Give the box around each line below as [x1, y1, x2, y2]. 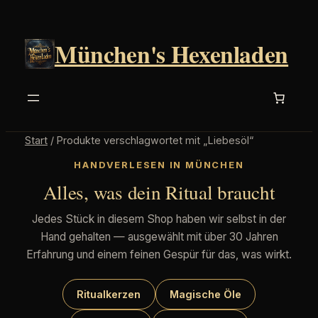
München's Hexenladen [54, 36, 289, 72]
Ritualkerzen [77, 288, 141, 301]
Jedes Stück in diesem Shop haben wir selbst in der [32, 212, 286, 226]
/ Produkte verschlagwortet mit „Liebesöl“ [47, 133, 254, 146]
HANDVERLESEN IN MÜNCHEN [74, 160, 244, 171]
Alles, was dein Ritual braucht [43, 179, 275, 206]
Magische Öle [169, 288, 241, 301]
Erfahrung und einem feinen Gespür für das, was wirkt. [26, 247, 292, 261]
